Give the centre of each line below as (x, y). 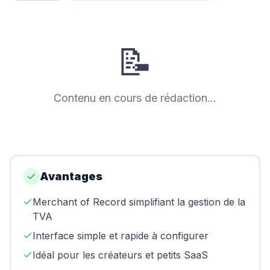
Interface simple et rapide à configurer (121, 236)
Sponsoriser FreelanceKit (70, 168)
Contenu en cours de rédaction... (135, 98)
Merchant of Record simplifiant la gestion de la (139, 202)
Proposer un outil (55, 130)
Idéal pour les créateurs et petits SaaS (120, 255)
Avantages (71, 176)
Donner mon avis (55, 149)
